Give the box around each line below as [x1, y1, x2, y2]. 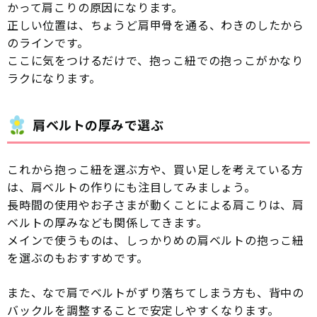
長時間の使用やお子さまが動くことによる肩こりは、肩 [7, 196, 304, 214]
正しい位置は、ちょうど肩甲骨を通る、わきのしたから [7, 16, 305, 34]
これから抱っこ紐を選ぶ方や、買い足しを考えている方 [7, 161, 304, 178]
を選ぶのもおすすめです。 [7, 249, 149, 267]
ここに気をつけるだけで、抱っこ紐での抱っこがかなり [7, 52, 304, 69]
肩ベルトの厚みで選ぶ [33, 115, 164, 134]
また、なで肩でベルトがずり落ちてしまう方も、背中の [7, 284, 304, 301]
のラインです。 [7, 34, 89, 52]
